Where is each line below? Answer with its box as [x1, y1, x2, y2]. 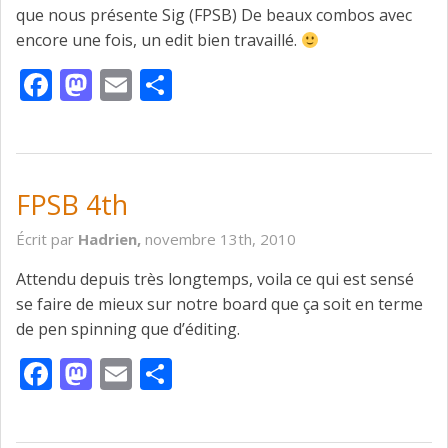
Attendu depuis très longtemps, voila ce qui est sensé [16, 268, 414, 291]
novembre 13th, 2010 [145, 229, 296, 250]
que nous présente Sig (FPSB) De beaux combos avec [16, 4, 412, 27]
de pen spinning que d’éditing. [16, 318, 240, 341]
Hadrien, [78, 229, 145, 250]
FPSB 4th [16, 186, 128, 224]
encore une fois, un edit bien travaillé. [16, 29, 301, 52]
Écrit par [16, 229, 78, 250]
